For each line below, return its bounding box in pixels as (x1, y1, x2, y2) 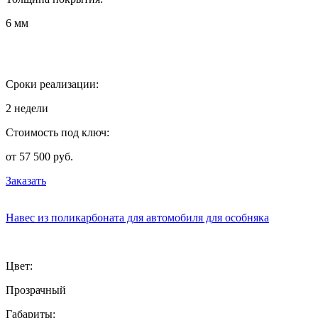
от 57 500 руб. (6, 150, 73, 163)
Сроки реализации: (6, 77, 99, 90)
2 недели (6, 102, 48, 114)
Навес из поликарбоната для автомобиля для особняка (6, 211, 269, 224)
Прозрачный (6, 283, 66, 296)
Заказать (6, 174, 46, 187)
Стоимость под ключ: (6, 126, 109, 138)
